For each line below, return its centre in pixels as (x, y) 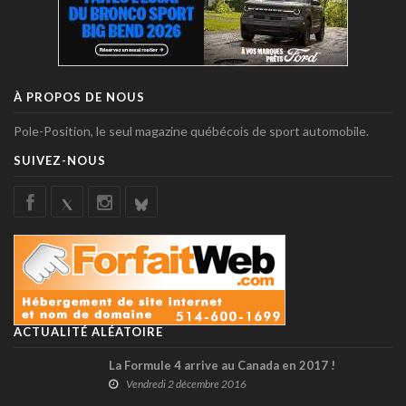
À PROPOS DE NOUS (79, 97)
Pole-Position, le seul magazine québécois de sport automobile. (191, 130)
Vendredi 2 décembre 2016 (186, 383)
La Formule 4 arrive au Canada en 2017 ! (222, 365)
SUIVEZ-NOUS (60, 160)
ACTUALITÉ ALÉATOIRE (88, 331)
